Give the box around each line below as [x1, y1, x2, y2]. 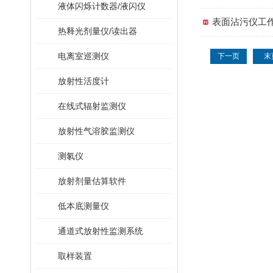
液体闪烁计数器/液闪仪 [58, 1, 146, 11]
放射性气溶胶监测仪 [58, 126, 135, 136]
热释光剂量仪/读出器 [58, 26, 137, 36]
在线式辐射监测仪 [58, 101, 126, 111]
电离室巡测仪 [58, 51, 109, 61]
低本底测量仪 [58, 201, 109, 211]
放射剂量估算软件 [58, 176, 126, 186]
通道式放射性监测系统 [58, 226, 143, 236]
